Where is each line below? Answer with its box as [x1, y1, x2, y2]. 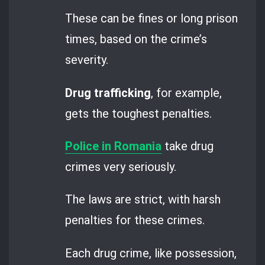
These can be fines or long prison [65, 11, 238, 26]
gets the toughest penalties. [65, 106, 212, 121]
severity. [65, 53, 109, 67]
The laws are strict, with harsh [65, 192, 221, 207]
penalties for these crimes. [65, 213, 205, 228]
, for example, [151, 85, 222, 100]
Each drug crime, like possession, [65, 245, 237, 260]
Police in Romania [65, 138, 162, 153]
